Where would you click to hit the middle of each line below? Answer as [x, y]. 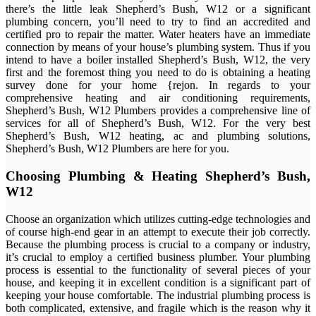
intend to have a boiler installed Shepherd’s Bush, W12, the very [158, 60]
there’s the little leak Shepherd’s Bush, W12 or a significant [158, 9]
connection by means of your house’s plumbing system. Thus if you [158, 47]
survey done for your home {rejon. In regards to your [158, 85]
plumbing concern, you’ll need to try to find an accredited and [158, 22]
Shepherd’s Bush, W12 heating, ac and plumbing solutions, [158, 136]
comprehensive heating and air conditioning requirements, [158, 98]
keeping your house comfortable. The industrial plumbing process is [158, 295]
